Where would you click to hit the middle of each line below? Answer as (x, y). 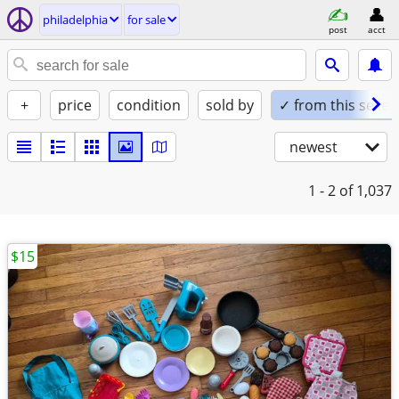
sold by (230, 105)
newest (313, 147)
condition (149, 105)
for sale (147, 20)
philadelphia (75, 20)
